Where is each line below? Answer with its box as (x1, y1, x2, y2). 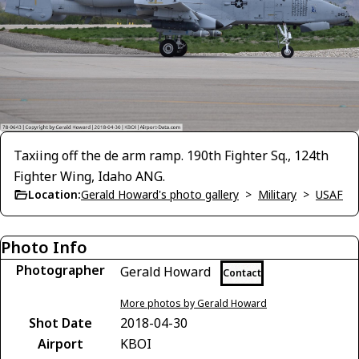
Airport (37, 335, 83, 353)
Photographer (15, 261, 105, 280)
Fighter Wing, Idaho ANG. (14, 167, 165, 186)
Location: (28, 187, 81, 203)
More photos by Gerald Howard (120, 296, 267, 311)
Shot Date (28, 314, 92, 333)
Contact (223, 266, 261, 280)
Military (258, 187, 296, 203)
